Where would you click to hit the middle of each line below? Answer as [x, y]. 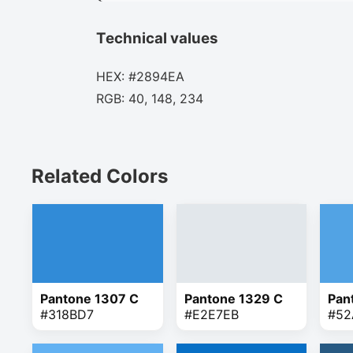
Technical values [157, 38]
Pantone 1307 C [89, 299]
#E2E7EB [211, 315]
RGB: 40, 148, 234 [150, 99]
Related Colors [100, 176]
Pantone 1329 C [233, 299]
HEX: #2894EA [140, 77]
